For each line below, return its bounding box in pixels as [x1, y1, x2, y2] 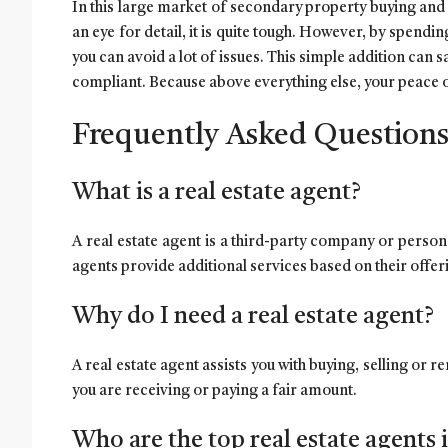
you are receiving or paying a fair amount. [72, 383, 357, 399]
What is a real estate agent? [72, 180, 361, 205]
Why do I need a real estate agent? [72, 304, 434, 329]
